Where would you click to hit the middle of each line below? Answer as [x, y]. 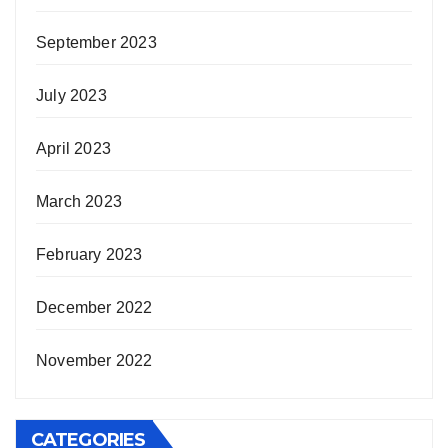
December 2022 [94, 307]
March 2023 [79, 201]
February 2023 [89, 254]
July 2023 [71, 95]
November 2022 [94, 360]
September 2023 [96, 42]
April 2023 [73, 148]
